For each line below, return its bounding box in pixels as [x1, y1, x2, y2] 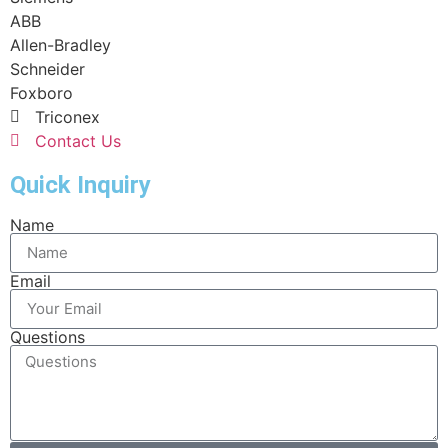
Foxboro [10, 82, 73, 103]
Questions [10, 326, 85, 347]
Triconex [35, 106, 100, 127]
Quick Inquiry [10, 170, 151, 199]
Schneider [10, 58, 85, 79]
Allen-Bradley [10, 34, 111, 55]
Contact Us [35, 130, 121, 151]
